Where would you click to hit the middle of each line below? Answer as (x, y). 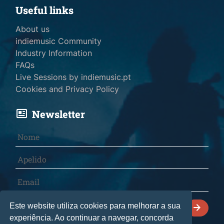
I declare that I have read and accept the (90, 204)
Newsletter (58, 114)
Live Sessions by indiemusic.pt (73, 77)
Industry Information (53, 53)
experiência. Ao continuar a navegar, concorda (92, 217)
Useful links (44, 10)
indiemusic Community (58, 41)
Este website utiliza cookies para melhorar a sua (95, 205)
